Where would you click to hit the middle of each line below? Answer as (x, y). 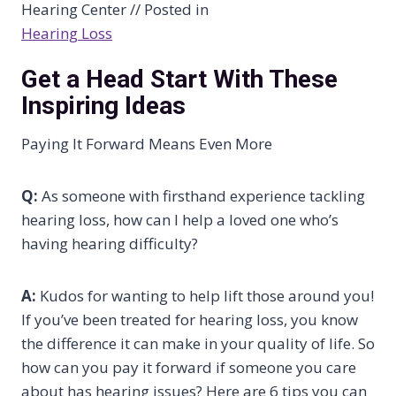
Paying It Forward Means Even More (147, 143)
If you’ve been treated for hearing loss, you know (190, 319)
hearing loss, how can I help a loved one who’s (180, 219)
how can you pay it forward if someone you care (189, 367)
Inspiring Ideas (103, 105)
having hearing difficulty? (110, 243)
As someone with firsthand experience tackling (202, 195)
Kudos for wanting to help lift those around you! (205, 295)
